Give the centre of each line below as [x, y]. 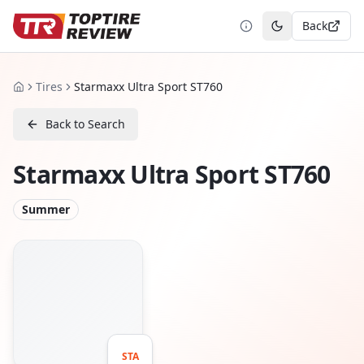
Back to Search [85, 124]
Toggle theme [313, 32]
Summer [46, 209]
